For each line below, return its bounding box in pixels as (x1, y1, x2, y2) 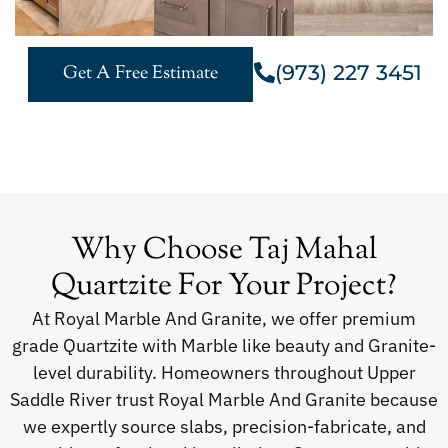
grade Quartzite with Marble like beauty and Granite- (12, 334, 436, 358)
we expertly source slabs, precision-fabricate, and (22, 415, 426, 439)
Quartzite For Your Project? (51, 265, 397, 309)
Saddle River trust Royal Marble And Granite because (10, 388, 438, 412)
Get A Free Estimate (62, 61, 218, 88)
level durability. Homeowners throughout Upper (32, 361, 416, 385)
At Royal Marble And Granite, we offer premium (32, 307, 416, 331)
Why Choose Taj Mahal (71, 229, 377, 273)
